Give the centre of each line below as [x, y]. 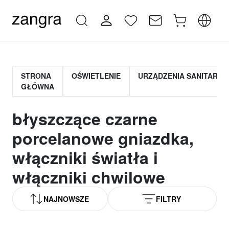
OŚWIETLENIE [96, 76]
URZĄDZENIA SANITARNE [183, 76]
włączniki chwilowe [89, 177]
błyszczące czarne [85, 119]
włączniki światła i [85, 157]
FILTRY [169, 199]
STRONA [36, 76]
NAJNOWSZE [66, 199]
